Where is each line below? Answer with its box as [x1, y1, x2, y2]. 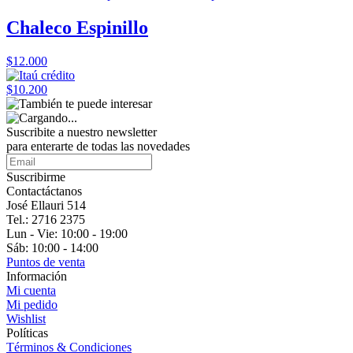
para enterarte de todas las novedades [6, 139, 190, 153]
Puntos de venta [6, 255, 85, 269]
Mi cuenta [6, 284, 56, 297]
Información [6, 269, 67, 283]
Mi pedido [6, 298, 58, 311]
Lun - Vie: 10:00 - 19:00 [6, 227, 128, 240]
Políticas [6, 326, 48, 340]
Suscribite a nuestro [6, 125, 106, 139]
